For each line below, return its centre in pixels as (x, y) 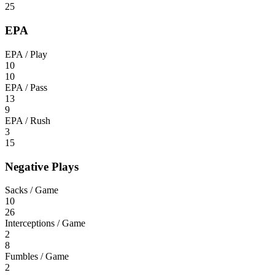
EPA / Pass (26, 87)
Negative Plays (42, 166)
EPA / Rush (28, 120)
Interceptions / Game (45, 223)
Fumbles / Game (37, 257)
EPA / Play (26, 54)
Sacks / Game (32, 190)
